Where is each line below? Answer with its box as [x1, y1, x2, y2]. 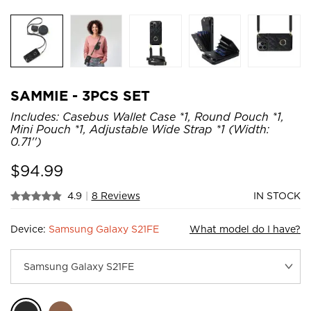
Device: [10, 223, 49, 235]
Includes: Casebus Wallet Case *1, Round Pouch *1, [10, 110, 284, 124]
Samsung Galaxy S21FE [49, 223, 159, 235]
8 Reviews [91, 190, 140, 201]
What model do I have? [190, 223, 301, 235]
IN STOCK [253, 190, 301, 201]
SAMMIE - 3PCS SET [10, 87, 150, 104]
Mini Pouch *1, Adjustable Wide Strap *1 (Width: [10, 122, 269, 136]
